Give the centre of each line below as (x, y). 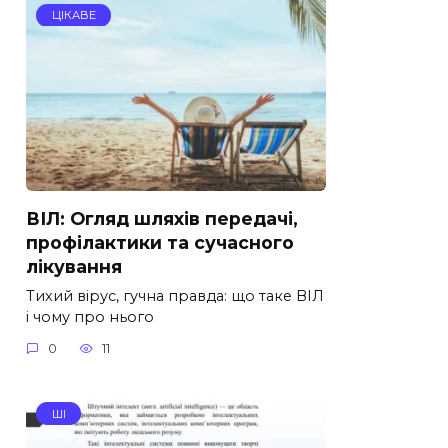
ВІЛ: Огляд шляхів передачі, (162, 218)
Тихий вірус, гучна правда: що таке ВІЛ (175, 295)
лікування (74, 266)
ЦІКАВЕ (73, 15)
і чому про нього (90, 316)
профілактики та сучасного (160, 242)
